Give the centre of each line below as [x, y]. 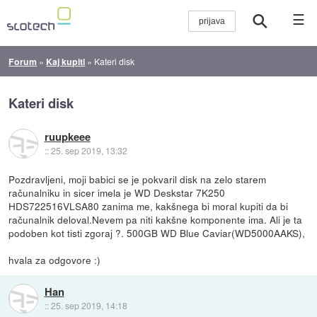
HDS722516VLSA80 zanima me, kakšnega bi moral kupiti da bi [149, 206]
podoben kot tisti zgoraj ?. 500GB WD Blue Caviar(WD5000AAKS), [157, 232]
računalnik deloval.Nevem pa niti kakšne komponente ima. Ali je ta [156, 219]
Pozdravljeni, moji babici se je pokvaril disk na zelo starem [138, 179]
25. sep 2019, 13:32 [89, 151]
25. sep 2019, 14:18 [89, 306]
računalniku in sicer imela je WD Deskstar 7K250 [117, 192]
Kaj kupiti [66, 61]
